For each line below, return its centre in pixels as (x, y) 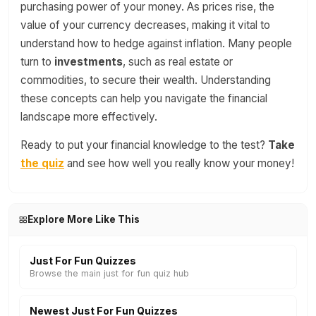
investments (89, 62)
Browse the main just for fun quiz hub (109, 273)
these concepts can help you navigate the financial (144, 98)
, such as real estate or (178, 62)
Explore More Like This (83, 219)
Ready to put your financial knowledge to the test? (144, 145)
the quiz (42, 163)
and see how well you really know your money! (179, 163)
